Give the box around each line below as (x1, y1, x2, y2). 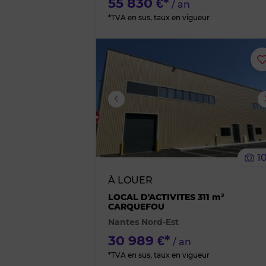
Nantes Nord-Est (108, 217, 179, 227)
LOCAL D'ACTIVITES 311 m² (108, 192, 224, 202)
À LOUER (108, 175, 153, 186)
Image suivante (18, 93, 93, 104)
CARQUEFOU (108, 201, 164, 212)
